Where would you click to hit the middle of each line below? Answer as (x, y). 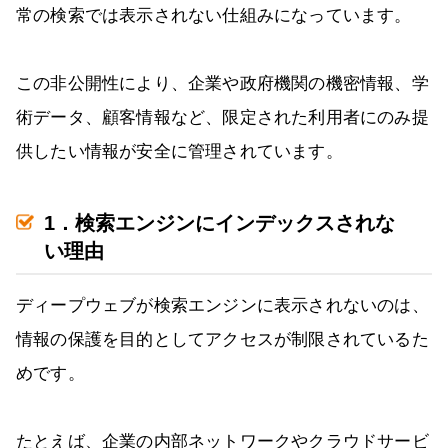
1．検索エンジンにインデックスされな (219, 223)
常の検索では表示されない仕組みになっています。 (214, 16)
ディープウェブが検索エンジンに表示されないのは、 (222, 306)
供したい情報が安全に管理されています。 (179, 152)
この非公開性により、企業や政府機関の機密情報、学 (222, 84)
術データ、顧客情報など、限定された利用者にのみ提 (222, 118)
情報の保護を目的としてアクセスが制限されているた (222, 340)
